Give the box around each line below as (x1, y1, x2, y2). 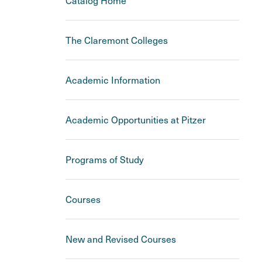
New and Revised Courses (65, 233, 176, 245)
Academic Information (65, 74, 160, 86)
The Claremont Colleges (65, 34, 168, 46)
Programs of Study (65, 153, 144, 166)
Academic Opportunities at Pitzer (65, 113, 206, 126)
